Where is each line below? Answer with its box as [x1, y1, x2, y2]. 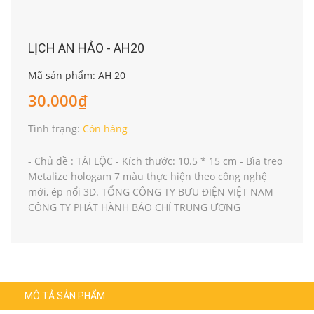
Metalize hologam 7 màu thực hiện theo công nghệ [28, 170, 267, 183]
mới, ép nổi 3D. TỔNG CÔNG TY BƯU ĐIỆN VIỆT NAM [28, 185, 273, 198]
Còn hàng [83, 122, 128, 135]
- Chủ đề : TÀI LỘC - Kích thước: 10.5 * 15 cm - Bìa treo [28, 154, 282, 168]
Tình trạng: [28, 122, 83, 135]
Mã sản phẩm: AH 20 [28, 69, 125, 82]
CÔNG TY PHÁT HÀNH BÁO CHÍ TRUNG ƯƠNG [28, 200, 240, 214]
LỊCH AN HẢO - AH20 [28, 41, 144, 55]
